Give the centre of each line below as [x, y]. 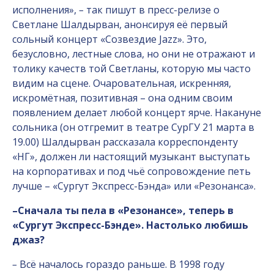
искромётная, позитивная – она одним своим [122, 98]
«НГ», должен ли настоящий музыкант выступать [131, 157]
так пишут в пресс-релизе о [153, 10]
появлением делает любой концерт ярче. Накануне [137, 113]
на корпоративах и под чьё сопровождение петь [131, 171]
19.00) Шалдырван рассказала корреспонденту [125, 142]
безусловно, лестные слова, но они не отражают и [134, 54]
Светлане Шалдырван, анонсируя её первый [120, 24]
